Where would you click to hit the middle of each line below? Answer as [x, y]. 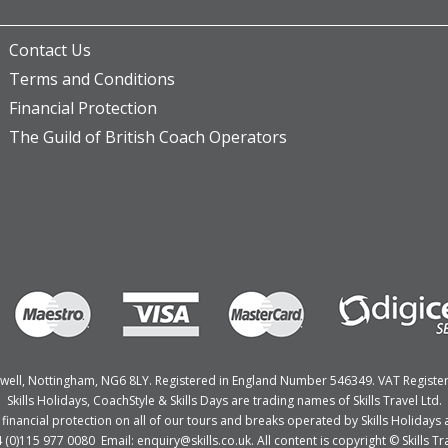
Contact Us [50, 50]
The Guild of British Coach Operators [148, 137]
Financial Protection [83, 108]
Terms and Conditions [92, 79]
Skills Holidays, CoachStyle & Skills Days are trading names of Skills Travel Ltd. [224, 400]
